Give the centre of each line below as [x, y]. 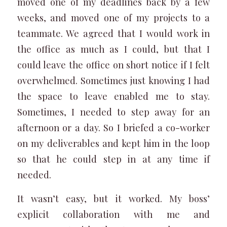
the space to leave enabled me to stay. [113, 96]
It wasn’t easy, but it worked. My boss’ [113, 198]
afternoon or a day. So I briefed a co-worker [113, 127]
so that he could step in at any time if [113, 159]
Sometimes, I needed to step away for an [113, 112]
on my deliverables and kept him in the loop [113, 143]
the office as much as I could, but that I [113, 49]
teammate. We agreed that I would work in [113, 33]
